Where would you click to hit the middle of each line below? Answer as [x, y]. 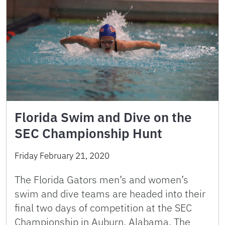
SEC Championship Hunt [88, 133]
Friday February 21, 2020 [62, 155]
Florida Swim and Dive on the [103, 117]
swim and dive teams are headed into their [110, 193]
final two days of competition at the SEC [103, 207]
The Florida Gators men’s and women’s [101, 179]
